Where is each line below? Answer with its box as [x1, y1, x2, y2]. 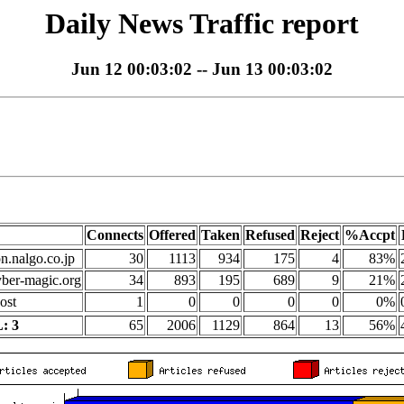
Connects [87, 227, 143, 243]
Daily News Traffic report [45, 7, 359, 40]
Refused [245, 227, 295, 243]
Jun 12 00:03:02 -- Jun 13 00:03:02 [71, 60, 333, 79]
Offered [149, 227, 196, 243]
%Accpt [344, 227, 395, 243]
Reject [300, 227, 339, 243]
